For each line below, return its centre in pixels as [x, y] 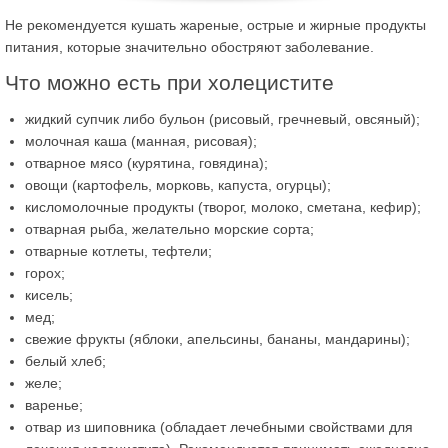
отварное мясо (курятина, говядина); [146, 162]
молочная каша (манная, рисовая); [141, 140]
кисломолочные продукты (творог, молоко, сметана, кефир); [223, 206]
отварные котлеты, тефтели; [118, 250]
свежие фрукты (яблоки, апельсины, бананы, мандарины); [217, 338]
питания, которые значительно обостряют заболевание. [189, 46]
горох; [45, 272]
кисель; [49, 294]
